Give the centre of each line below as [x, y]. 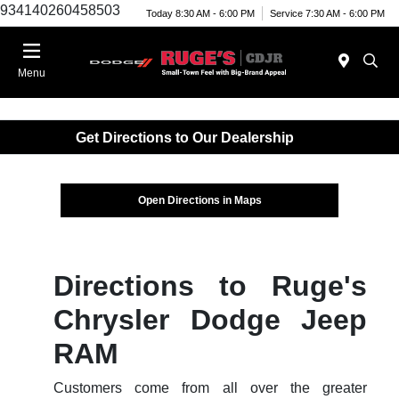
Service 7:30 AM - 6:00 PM [327, 13]
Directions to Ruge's [210, 286]
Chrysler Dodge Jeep [210, 320]
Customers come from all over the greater [210, 388]
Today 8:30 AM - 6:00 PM [200, 13]
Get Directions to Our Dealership [185, 137]
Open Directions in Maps [199, 201]
